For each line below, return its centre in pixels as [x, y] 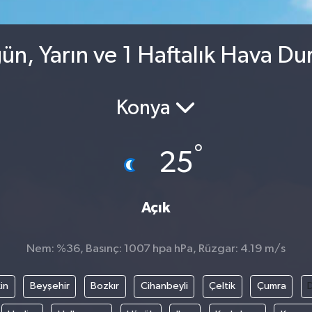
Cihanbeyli [164, 286]
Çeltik [222, 286]
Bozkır [105, 286]
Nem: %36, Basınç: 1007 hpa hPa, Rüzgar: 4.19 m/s [156, 249]
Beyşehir [49, 286]
